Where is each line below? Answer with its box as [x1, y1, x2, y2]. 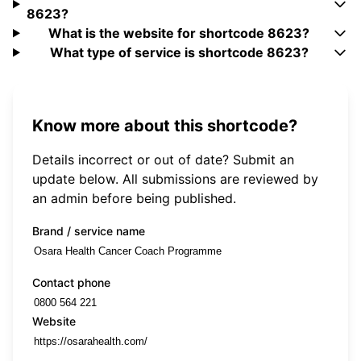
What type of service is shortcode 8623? [49, 44, 309, 61]
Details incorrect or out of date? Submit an [32, 151, 294, 168]
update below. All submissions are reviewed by [32, 170, 318, 187]
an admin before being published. [32, 189, 236, 206]
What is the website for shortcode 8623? [48, 25, 310, 42]
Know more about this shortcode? [32, 115, 297, 135]
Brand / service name [32, 223, 145, 238]
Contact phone [32, 275, 110, 289]
